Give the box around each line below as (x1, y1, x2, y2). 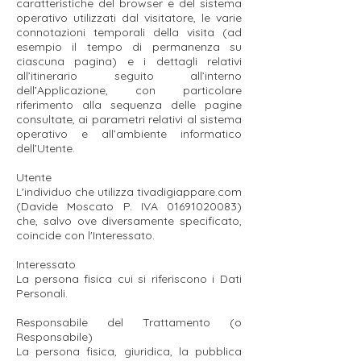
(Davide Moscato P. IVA (16, 199, 167, 214)
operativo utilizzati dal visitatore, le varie (16, 10, 242, 25)
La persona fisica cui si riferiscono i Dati (16, 272, 242, 286)
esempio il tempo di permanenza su (16, 39, 242, 54)
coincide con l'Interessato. (16, 228, 155, 243)
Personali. (16, 286, 68, 301)
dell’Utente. (16, 141, 75, 156)
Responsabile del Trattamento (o (16, 315, 242, 330)
